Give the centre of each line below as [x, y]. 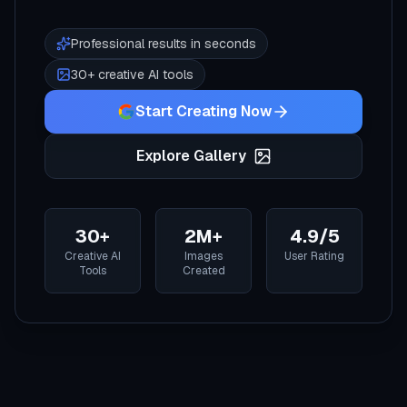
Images [203, 256]
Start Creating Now [203, 111]
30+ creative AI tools [132, 74]
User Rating [314, 256]
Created [203, 271]
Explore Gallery [191, 156]
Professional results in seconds [164, 44]
